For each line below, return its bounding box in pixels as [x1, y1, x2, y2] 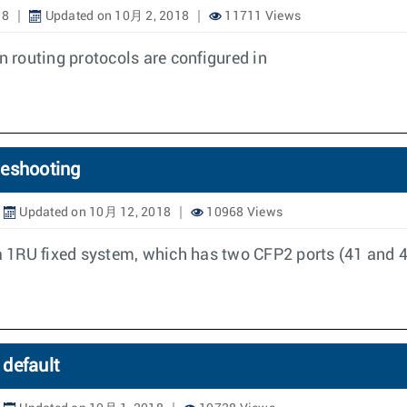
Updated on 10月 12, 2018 [16, 206, 171, 219]
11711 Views [222, 10, 301, 23]
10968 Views [203, 206, 283, 219]
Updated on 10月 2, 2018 [42, 10, 189, 23]
